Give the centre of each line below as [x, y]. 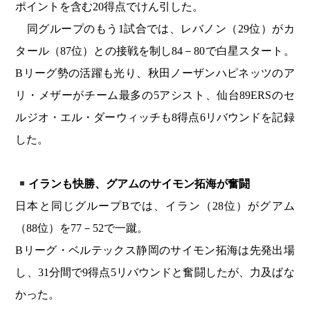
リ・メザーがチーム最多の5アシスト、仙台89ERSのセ [155, 95]
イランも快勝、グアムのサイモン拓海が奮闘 [139, 184]
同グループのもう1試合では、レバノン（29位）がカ [155, 29]
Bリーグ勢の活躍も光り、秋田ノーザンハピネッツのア [155, 73]
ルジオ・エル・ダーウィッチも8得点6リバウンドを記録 [155, 118]
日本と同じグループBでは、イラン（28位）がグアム [155, 206]
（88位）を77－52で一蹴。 [82, 228]
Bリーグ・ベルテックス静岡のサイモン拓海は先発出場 [155, 250]
